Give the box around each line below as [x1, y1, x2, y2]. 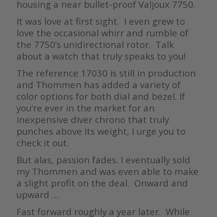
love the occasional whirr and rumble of [16, 27, 188, 39]
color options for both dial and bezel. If [16, 90, 185, 103]
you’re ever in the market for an [16, 102, 155, 114]
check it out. [16, 137, 69, 149]
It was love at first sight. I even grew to [16, 15, 185, 28]
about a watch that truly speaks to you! [16, 50, 188, 62]
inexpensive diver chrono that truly [16, 113, 169, 126]
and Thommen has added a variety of [16, 78, 181, 91]
